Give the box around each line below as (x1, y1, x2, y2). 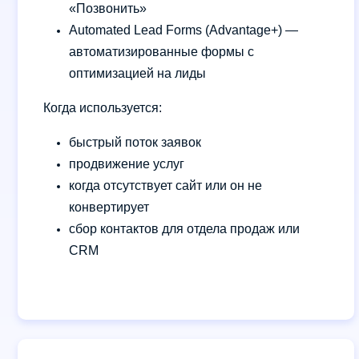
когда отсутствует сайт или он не (69, 178, 262, 192)
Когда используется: (43, 100, 162, 115)
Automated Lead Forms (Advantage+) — (69, 22, 298, 37)
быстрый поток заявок (69, 135, 201, 149)
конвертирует (69, 200, 149, 214)
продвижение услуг (69, 156, 184, 171)
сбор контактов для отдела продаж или (69, 221, 300, 236)
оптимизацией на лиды (69, 66, 206, 80)
